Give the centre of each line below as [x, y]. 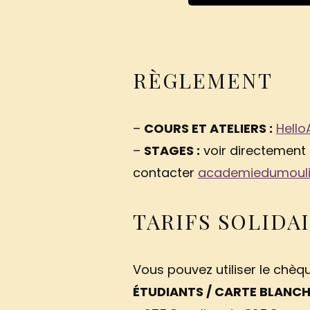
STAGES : [172, 151]
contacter [165, 173]
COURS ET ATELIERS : [208, 129]
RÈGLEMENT [203, 80]
